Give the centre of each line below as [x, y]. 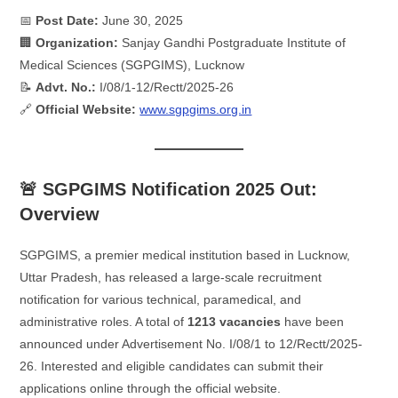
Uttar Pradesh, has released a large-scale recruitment [171, 277]
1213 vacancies [235, 322]
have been [313, 322]
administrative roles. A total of [104, 322]
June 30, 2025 [141, 20]
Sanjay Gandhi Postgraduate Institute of [232, 43]
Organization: [77, 43]
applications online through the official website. [151, 388]
